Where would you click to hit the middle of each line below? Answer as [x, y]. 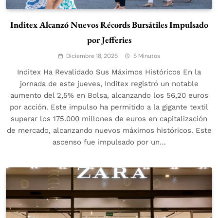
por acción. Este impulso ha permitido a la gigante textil [109, 107]
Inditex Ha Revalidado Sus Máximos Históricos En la [109, 72]
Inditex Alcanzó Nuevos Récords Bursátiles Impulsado [109, 25]
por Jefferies [109, 40]
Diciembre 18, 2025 [92, 56]
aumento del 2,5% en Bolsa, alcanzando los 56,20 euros [109, 96]
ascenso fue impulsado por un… [109, 142]
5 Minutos [146, 56]
